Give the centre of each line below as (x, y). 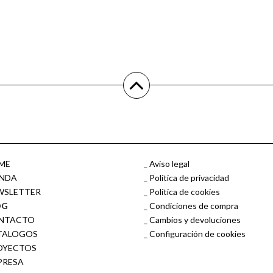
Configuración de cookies (198, 234)
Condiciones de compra (194, 206)
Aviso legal (170, 164)
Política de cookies (185, 192)
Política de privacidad (190, 178)
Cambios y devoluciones (195, 220)
